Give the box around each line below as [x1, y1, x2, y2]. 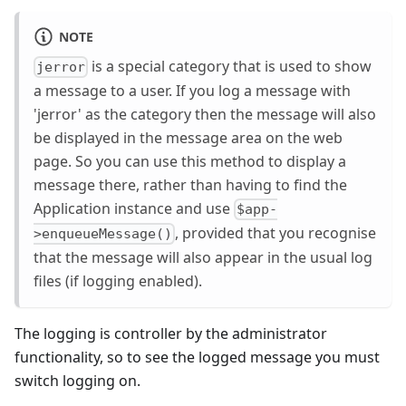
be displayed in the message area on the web [34, 127, 343, 148]
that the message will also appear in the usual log [34, 247, 372, 268]
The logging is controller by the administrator [14, 324, 327, 344]
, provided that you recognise [175, 223, 377, 244]
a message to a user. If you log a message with [34, 80, 351, 101]
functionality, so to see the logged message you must [14, 347, 380, 368]
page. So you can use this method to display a [34, 150, 346, 171]
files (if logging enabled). [34, 271, 202, 292]
